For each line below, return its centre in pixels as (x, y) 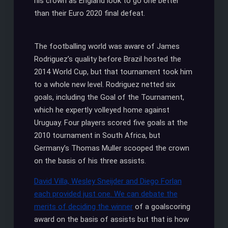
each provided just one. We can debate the (106, 194)
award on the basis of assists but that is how (111, 220)
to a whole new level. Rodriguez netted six (104, 85)
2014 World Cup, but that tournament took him (113, 72)
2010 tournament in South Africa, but (97, 136)
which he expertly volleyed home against (102, 110)
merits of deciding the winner (83, 207)
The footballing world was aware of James (107, 47)
